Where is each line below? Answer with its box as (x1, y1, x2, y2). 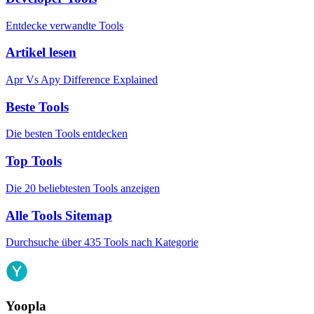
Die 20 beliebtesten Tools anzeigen (6, 182, 160, 194)
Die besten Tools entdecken (6, 128, 128, 140)
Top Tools (6, 153, 62, 169)
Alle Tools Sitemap (6, 207, 112, 223)
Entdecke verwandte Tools (6, 19, 123, 32)
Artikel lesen (6, 45, 76, 60)
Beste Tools (6, 99, 69, 114)
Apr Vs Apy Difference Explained (6, 74, 158, 86)
